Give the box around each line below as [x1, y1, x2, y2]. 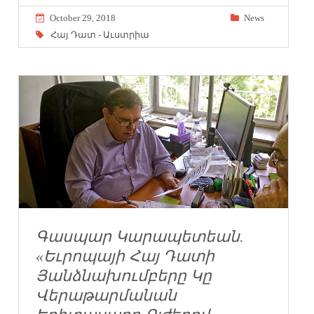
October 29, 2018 [50, 12, 116, 23]
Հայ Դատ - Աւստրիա [50, 29, 150, 40]
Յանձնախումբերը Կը [36, 266, 212, 285]
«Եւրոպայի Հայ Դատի [36, 247, 215, 265]
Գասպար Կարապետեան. [36, 227, 245, 245]
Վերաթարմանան [36, 286, 177, 304]
